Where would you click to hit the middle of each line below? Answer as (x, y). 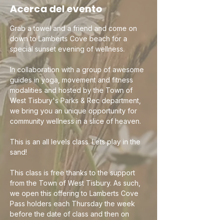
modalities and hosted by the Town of (72, 90)
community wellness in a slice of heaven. (76, 121)
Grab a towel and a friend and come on (74, 28)
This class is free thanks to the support (73, 173)
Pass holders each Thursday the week (73, 204)
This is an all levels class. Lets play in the (76, 142)
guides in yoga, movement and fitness (72, 80)
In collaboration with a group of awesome (78, 69)
